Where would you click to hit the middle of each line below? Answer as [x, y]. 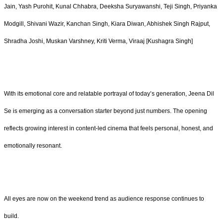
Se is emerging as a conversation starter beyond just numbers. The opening [106, 111]
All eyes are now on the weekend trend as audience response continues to [104, 199]
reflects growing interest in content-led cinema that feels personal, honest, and [109, 129]
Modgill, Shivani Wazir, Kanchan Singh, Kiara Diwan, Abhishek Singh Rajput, [107, 24]
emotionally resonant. [33, 146]
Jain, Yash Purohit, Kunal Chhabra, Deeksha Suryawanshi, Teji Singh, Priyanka [111, 6]
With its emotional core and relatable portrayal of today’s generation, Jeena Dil [109, 94]
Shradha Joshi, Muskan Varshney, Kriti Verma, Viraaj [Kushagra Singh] [98, 41]
